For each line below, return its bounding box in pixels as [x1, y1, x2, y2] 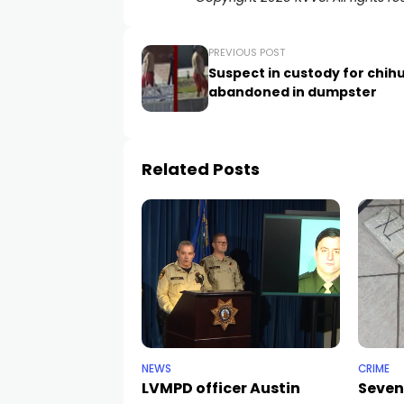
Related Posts [142, 158, 260, 180]
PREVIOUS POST [208, 45, 285, 60]
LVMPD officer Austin [142, 378, 300, 399]
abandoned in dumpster [208, 83, 377, 101]
